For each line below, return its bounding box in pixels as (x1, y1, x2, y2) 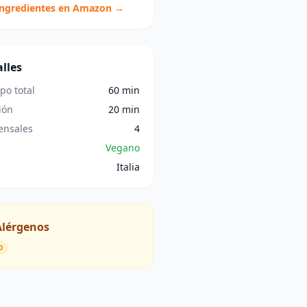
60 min (108, 84, 140, 97)
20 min (108, 103, 140, 116)
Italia (116, 160, 140, 173)
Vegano (105, 141, 140, 154)
